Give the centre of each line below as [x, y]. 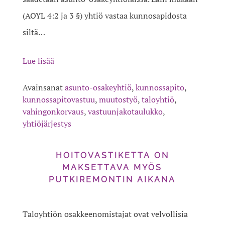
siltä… [34, 32]
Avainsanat [43, 88]
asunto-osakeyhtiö [98, 88]
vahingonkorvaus [53, 112]
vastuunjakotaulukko [125, 112]
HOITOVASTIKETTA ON [112, 156]
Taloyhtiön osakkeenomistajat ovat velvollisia [105, 214]
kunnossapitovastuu [59, 100]
